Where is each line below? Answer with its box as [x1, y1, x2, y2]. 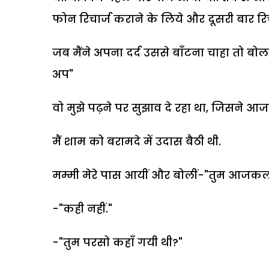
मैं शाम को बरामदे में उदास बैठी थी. [52, 133, 221, 149]
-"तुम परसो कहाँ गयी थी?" [52, 234, 183, 250]
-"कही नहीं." [52, 201, 112, 216]
